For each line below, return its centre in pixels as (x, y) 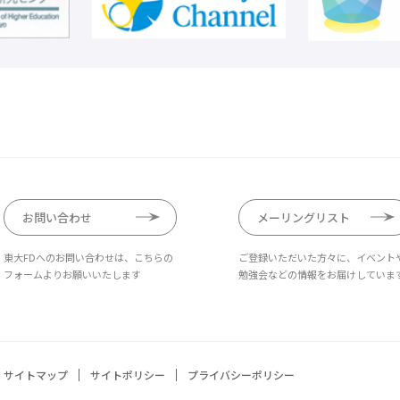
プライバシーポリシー (241, 374)
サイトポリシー (128, 374)
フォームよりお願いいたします (72, 274)
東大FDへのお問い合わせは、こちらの (88, 257)
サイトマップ (36, 374)
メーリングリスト (303, 217)
